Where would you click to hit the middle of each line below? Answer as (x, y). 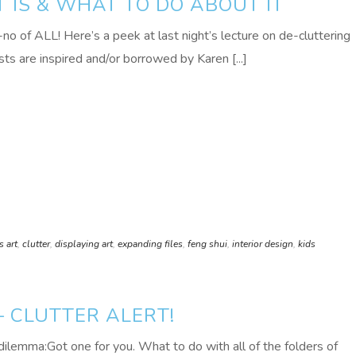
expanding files (150, 244)
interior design (263, 244)
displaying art (84, 244)
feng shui (207, 244)
